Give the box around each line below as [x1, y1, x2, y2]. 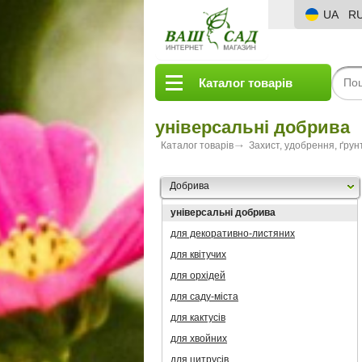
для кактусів [170, 312, 225, 323]
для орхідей [170, 270, 225, 281]
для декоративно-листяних [170, 228, 295, 239]
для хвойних [170, 333, 227, 344]
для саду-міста [170, 291, 238, 302]
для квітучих [170, 249, 226, 260]
